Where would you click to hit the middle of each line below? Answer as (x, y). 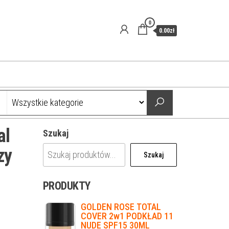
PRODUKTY (66, 186)
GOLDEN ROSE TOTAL (121, 207)
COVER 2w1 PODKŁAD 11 (127, 216)
